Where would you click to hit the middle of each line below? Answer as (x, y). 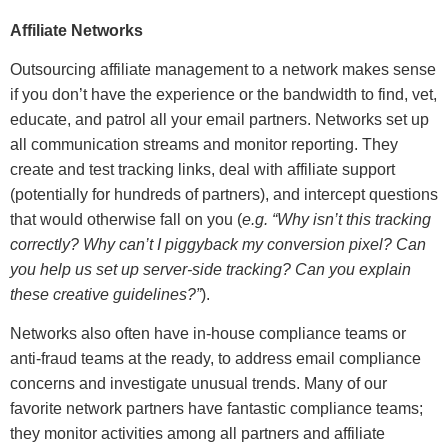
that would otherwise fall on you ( (126, 220)
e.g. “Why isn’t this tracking (336, 220)
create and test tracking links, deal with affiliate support (202, 170)
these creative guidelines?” (105, 295)
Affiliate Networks (76, 30)
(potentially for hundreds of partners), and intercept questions (224, 195)
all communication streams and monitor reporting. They (204, 145)
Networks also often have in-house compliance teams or (208, 334)
